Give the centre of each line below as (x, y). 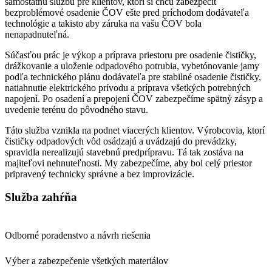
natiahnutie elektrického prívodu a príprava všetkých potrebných (128, 87)
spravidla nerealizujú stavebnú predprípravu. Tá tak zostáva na (124, 152)
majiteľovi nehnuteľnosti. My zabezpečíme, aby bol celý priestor (128, 163)
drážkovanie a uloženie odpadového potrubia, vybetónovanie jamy (132, 66)
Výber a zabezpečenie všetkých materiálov (87, 261)
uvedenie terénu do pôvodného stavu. (76, 109)
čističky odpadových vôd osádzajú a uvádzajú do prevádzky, (121, 141)
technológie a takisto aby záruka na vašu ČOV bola (103, 23)
